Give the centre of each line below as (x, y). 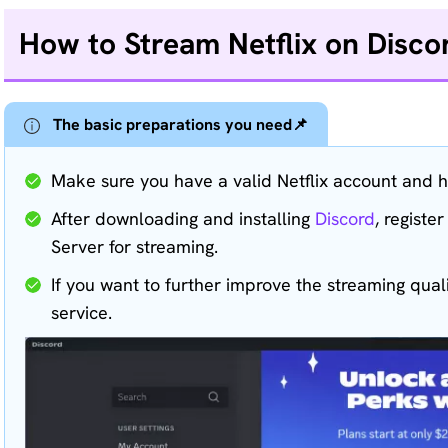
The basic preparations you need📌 (180, 124)
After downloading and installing (183, 218)
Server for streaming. (134, 246)
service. (81, 312)
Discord (345, 218)
